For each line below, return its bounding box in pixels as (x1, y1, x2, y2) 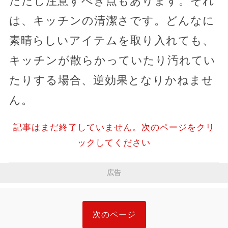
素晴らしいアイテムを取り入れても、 (9, 34, 214, 47)
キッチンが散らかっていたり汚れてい (9, 53, 216, 67)
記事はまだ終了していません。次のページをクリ (13, 122, 215, 132)
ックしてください (77, 137, 151, 148)
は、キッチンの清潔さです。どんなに (9, 14, 215, 27)
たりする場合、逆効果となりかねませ (9, 73, 214, 87)
